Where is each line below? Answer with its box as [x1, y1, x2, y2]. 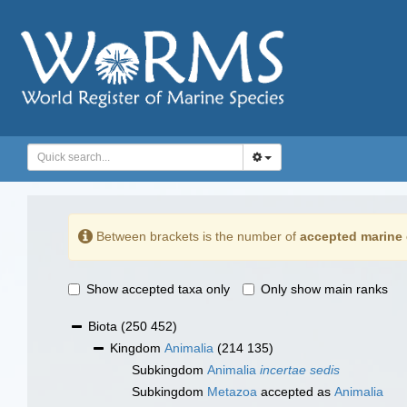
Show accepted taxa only [86, 282, 230, 297]
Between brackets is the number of [93, 228, 300, 243]
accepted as [257, 384, 334, 400]
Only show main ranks [261, 282, 388, 297]
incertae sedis [260, 362, 340, 378]
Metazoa [207, 384, 257, 400]
